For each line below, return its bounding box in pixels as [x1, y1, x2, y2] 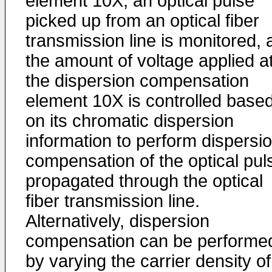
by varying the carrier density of [25, 251, 271, 271]
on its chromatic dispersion [25, 111, 234, 131]
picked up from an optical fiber [25, 11, 259, 30]
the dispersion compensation [25, 71, 249, 90]
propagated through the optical [25, 171, 263, 191]
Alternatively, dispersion [25, 211, 209, 231]
